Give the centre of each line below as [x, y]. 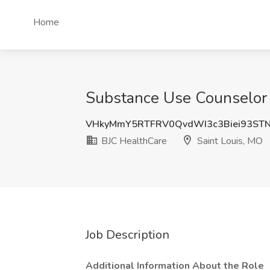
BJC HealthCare [133, 141]
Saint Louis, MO [229, 141]
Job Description [127, 235]
